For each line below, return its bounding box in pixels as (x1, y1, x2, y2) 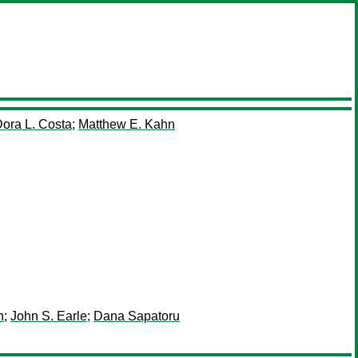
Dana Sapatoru (93, 309, 180, 323)
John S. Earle (10, 309, 87, 323)
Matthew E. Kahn (78, 117, 175, 131)
